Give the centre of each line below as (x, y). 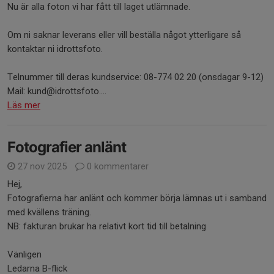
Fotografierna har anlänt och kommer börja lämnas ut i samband (137, 198)
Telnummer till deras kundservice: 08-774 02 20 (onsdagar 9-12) (135, 77)
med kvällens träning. (50, 212)
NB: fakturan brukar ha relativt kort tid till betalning (107, 226)
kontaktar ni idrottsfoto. (55, 49)
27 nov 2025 (42, 166)
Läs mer (24, 105)
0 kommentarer (117, 166)
